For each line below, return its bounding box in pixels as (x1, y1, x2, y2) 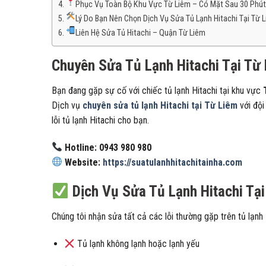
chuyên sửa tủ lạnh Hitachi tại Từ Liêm (83, 99, 237, 111)
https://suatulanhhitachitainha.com (103, 156, 243, 168)
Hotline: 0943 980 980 (65, 141, 152, 153)
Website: (65, 156, 103, 168)
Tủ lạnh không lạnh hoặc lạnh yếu (75, 237, 200, 249)
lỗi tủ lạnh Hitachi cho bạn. (52, 114, 149, 126)
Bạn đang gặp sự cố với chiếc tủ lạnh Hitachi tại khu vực (52, 84, 263, 96)
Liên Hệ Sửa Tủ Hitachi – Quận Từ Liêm (75, 28, 206, 38)
